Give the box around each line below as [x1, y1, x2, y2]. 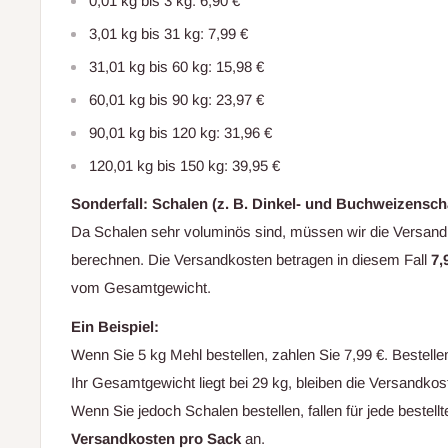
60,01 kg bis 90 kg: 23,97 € [89, 90, 264, 108]
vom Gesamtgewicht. [71, 279, 211, 297]
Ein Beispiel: [71, 317, 159, 335]
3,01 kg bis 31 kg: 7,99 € [89, 24, 248, 42]
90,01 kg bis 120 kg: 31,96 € [89, 123, 272, 141]
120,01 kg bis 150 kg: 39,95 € [89, 156, 280, 174]
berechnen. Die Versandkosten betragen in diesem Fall [71, 251, 431, 269]
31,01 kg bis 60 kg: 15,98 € [89, 57, 264, 75]
